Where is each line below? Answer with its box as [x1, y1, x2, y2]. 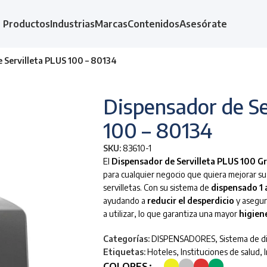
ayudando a [103, 195, 147, 206]
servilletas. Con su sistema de [103, 182, 211, 193]
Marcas [94, 18, 128, 30]
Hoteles [147, 247, 176, 257]
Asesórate [179, 18, 227, 30]
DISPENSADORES [151, 234, 215, 244]
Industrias [49, 18, 95, 30]
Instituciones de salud [181, 247, 260, 257]
